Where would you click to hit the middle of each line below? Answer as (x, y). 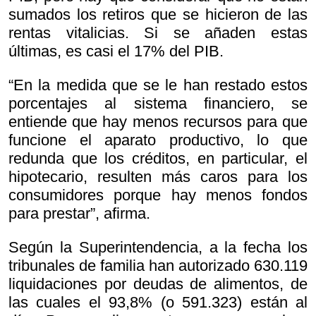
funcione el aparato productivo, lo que (158, 140)
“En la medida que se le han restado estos (158, 85)
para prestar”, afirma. (79, 213)
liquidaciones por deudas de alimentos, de (158, 284)
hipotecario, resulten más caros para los (158, 176)
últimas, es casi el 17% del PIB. (116, 51)
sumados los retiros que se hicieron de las (158, 14)
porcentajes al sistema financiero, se (158, 103)
